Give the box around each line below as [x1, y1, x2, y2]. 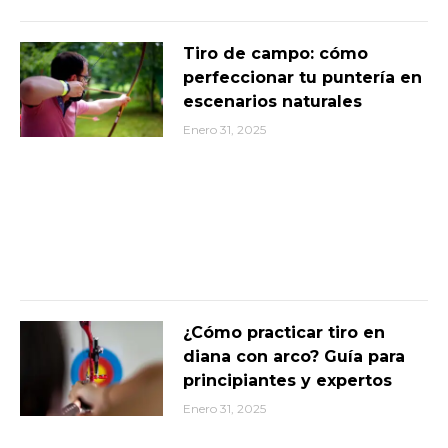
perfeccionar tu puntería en [182, 67, 422, 87]
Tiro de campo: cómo [182, 43, 368, 63]
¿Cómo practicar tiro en [182, 322, 385, 342]
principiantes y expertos [182, 370, 392, 390]
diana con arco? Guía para [182, 346, 405, 366]
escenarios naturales [182, 91, 362, 111]
